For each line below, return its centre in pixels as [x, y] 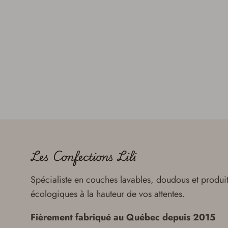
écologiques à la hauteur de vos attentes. [108, 194]
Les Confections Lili [83, 156]
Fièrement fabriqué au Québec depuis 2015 [123, 218]
